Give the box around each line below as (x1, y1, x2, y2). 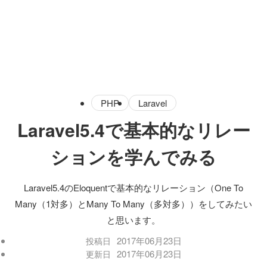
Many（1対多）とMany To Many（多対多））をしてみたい (15, 197, 252, 210)
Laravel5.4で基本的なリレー (17, 117, 250, 142)
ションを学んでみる (51, 144, 216, 169)
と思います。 (107, 213, 160, 226)
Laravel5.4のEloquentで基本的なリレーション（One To (24, 181, 243, 194)
